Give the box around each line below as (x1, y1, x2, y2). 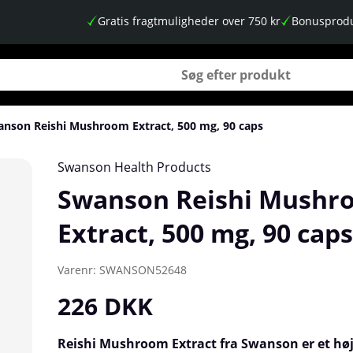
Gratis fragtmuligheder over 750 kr (98, 13, 281, 28)
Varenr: (58, 262, 99, 277)
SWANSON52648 (99, 262, 187, 277)
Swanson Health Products (58, 158, 211, 176)
